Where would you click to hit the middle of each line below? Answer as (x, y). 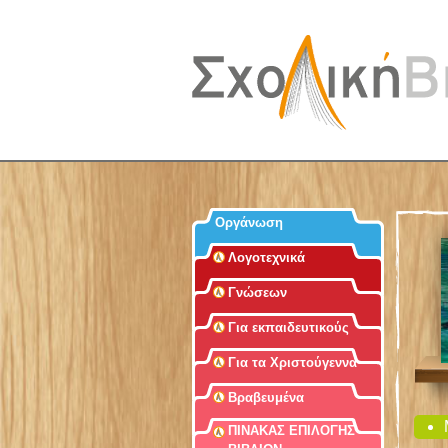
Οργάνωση (249, 222)
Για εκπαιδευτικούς (288, 327)
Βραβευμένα (266, 397)
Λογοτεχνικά (266, 257)
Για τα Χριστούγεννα (292, 362)
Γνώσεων (257, 292)
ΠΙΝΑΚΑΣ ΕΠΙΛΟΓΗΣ (291, 430)
